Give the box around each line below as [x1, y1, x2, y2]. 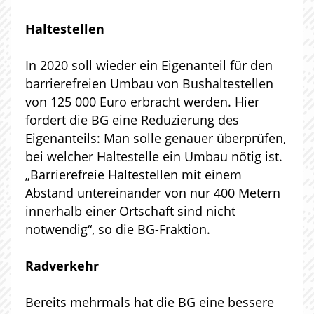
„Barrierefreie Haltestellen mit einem [25, 165, 242, 183]
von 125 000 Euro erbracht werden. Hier [25, 93, 259, 110]
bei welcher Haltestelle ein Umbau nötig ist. [25, 147, 282, 165]
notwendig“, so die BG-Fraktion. [25, 220, 210, 238]
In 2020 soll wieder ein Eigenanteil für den [25, 56, 273, 74]
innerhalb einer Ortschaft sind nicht [25, 202, 235, 219]
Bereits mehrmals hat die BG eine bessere [25, 293, 274, 310]
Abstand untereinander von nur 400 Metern [25, 184, 280, 201]
